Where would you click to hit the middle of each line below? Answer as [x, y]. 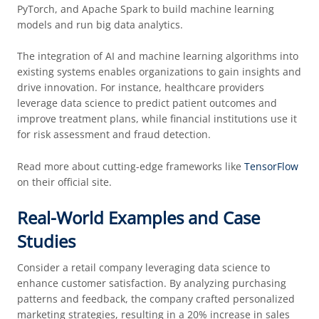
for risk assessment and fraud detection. [114, 135]
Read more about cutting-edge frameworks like [130, 166]
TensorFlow [271, 166]
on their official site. [64, 182]
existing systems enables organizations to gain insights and [159, 72]
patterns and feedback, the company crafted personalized [156, 299]
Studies [46, 241]
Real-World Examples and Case [138, 218]
